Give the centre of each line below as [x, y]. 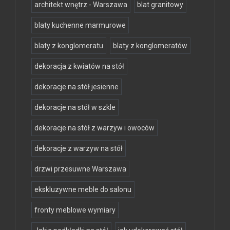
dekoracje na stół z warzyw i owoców [94, 128]
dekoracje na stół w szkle [75, 108]
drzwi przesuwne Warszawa [80, 169]
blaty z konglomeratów [150, 46]
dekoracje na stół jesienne [76, 87]
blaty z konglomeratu [69, 46]
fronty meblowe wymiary [75, 210]
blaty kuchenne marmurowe [80, 25]
